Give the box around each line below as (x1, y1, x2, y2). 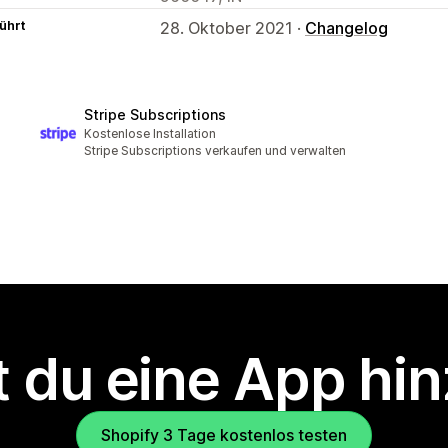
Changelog (305, 17, 388, 38)
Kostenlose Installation (84, 126, 216, 142)
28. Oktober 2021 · (160, 17, 305, 38)
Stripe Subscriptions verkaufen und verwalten (84, 143, 346, 159)
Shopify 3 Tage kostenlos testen (101, 425, 347, 446)
